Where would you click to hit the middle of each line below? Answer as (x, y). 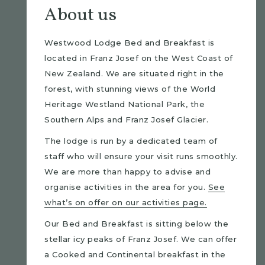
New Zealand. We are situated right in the (134, 73)
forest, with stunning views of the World (130, 89)
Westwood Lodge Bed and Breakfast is (130, 43)
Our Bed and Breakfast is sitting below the (136, 224)
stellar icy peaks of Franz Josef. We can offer (140, 239)
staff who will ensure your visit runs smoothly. (141, 156)
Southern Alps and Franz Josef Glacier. (126, 119)
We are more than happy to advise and (127, 172)
